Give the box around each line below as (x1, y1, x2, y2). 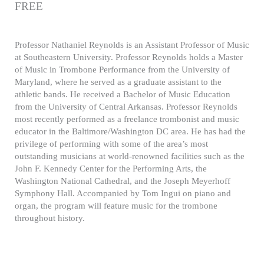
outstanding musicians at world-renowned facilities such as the (15, 151, 245, 161)
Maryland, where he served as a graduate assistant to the (15, 77, 222, 87)
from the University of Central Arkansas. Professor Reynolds (15, 101, 237, 111)
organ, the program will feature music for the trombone (15, 200, 217, 210)
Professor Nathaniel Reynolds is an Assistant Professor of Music (15, 39, 249, 49)
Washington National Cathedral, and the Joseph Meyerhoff (15, 176, 230, 186)
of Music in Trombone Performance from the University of (15, 64, 230, 74)
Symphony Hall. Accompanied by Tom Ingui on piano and (15, 188, 231, 198)
